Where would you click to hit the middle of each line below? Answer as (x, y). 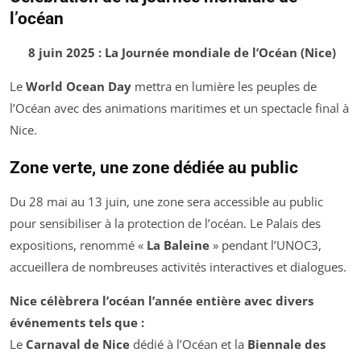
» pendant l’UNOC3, (266, 245)
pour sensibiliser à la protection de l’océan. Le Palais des (165, 224)
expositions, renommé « (78, 245)
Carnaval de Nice (78, 344)
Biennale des (286, 344)
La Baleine (178, 245)
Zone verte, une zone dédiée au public (154, 168)
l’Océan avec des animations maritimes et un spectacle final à (179, 108)
